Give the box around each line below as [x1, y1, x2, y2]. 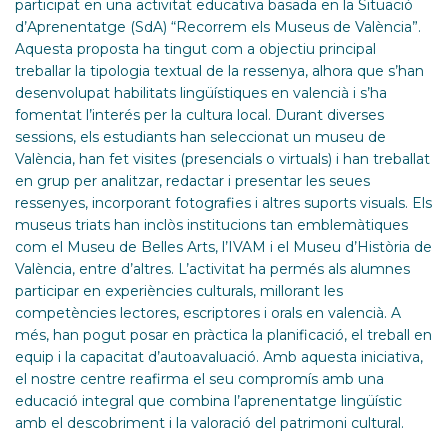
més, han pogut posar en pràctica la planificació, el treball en [15, 326, 432, 344]
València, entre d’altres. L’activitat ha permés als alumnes [15, 260, 410, 278]
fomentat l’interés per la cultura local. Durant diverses [15, 106, 384, 124]
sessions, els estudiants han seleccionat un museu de [15, 128, 386, 146]
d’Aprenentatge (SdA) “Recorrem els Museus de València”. [15, 18, 421, 36]
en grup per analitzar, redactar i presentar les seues [15, 172, 370, 190]
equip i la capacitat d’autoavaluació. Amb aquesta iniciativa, [15, 348, 423, 366]
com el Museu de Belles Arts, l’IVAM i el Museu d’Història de [15, 238, 432, 256]
